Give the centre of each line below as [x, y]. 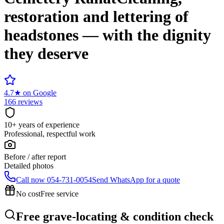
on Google [40, 92]
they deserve [46, 54]
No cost [28, 193]
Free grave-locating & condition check [115, 216]
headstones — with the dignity [107, 35]
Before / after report [35, 156]
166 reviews [23, 101]
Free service [59, 193]
